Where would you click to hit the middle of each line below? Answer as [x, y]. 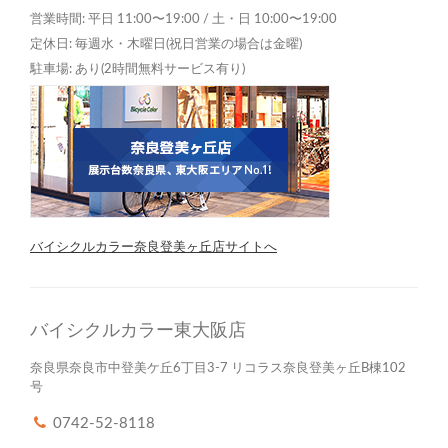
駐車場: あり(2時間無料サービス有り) [137, 69]
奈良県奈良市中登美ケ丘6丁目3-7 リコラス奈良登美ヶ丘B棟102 [218, 368]
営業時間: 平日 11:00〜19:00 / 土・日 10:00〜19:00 [183, 19]
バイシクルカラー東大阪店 [138, 330]
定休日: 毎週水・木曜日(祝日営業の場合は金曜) [166, 44]
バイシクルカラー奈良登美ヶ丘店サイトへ [153, 247]
